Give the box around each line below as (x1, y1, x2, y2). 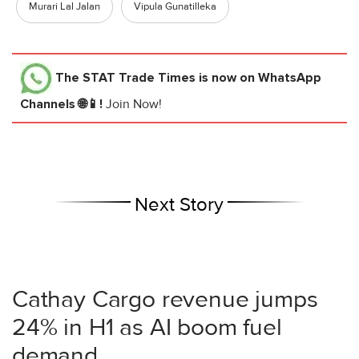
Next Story (135, 192, 224, 216)
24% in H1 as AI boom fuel (12, 312, 282, 342)
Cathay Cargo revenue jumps (12, 284, 318, 314)
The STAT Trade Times (55, 69, 196, 86)
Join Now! (106, 95, 162, 112)
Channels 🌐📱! (20, 95, 106, 112)
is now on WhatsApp (196, 69, 321, 86)
